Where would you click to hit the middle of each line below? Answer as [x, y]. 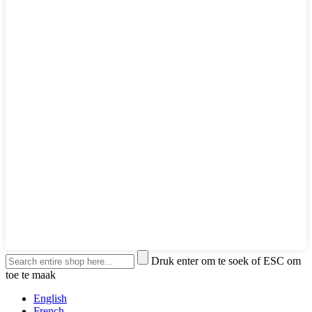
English [50, 298]
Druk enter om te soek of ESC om [226, 260]
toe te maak [31, 274]
